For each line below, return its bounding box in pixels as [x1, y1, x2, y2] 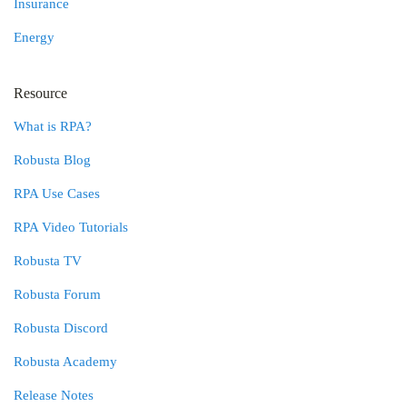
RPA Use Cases [14, 186, 100, 201]
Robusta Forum [14, 287, 101, 302]
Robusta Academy [14, 354, 117, 369]
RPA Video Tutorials [14, 220, 128, 234]
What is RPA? [14, 119, 92, 134]
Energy [14, 30, 55, 45]
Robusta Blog [14, 153, 91, 167]
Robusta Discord [14, 321, 108, 335]
